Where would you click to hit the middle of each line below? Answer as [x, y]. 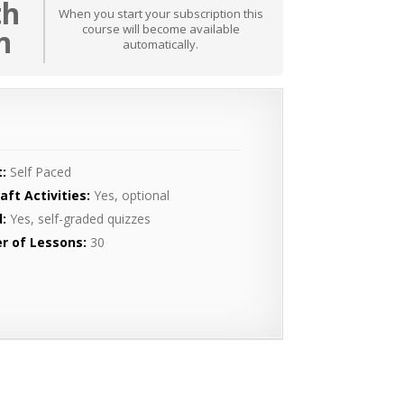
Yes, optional [130, 195]
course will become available [161, 28]
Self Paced [39, 171]
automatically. [161, 44]
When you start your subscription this [161, 13]
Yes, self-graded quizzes [79, 218]
